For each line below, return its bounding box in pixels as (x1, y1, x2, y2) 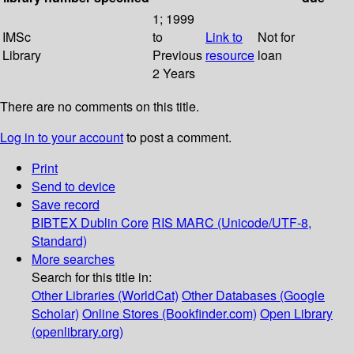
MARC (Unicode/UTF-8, (176, 213, 311, 232)
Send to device (32, 177, 115, 196)
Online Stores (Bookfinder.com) (82, 304, 257, 323)
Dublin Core (81, 213, 149, 232)
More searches (32, 250, 115, 269)
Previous (153, 46, 202, 65)
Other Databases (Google (182, 286, 325, 305)
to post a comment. (123, 128, 232, 147)
